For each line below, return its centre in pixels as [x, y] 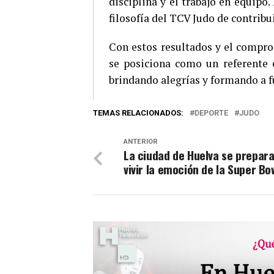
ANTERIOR [141, 142]
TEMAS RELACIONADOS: [138, 113]
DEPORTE [211, 113]
